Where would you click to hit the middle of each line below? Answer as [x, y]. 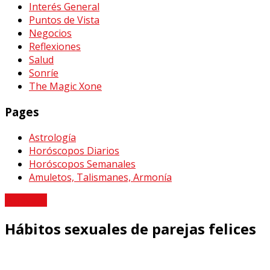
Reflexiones [55, 47]
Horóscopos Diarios [74, 150]
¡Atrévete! [26, 200]
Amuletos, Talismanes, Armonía [100, 177]
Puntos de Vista [64, 20]
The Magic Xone [65, 86]
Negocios [50, 33]
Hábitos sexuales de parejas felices [130, 228]
